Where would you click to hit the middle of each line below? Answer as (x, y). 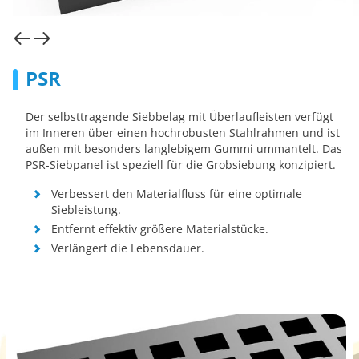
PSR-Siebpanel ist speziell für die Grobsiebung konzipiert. (181, 165)
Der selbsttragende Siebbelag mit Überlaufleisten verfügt (179, 117)
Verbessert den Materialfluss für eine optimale (177, 194)
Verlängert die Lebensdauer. (128, 248)
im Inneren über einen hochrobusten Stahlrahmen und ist (183, 133)
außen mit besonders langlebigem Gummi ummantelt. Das (184, 149)
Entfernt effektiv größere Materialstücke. (160, 229)
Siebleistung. (86, 210)
